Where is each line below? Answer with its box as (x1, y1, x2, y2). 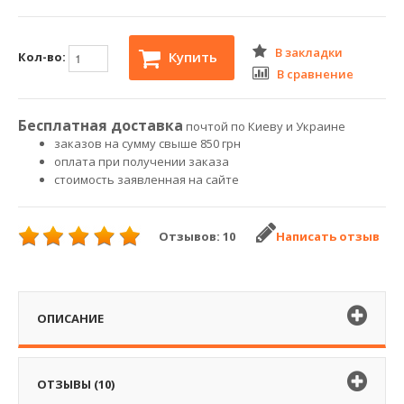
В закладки (275, 43, 343, 60)
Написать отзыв (276, 227, 380, 244)
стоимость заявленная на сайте (54, 170, 239, 188)
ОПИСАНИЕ (37, 309, 104, 326)
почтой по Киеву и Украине (183, 117, 345, 134)
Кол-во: (18, 49, 69, 66)
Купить (169, 47, 217, 66)
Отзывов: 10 (159, 227, 235, 244)
